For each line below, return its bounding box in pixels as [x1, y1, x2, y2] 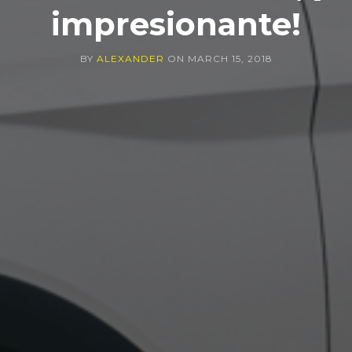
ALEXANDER [96, 53, 164, 64]
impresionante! [51, 5, 301, 43]
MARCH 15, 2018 [187, 53, 273, 64]
